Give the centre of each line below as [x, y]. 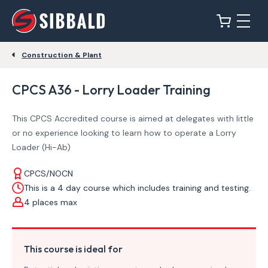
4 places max [51, 202]
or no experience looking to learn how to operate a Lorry [124, 133]
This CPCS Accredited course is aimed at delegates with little [133, 118]
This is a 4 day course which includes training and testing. [137, 188]
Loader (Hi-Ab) [41, 147]
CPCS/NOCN [48, 173]
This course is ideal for [73, 249]
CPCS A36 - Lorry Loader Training [111, 90]
